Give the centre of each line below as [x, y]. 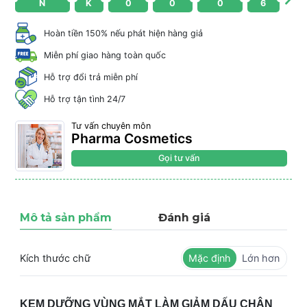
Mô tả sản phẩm [66, 217]
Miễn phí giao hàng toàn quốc [105, 55]
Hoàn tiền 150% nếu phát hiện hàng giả [123, 33]
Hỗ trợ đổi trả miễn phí [91, 77]
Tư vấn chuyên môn [111, 125]
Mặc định [210, 258]
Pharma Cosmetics [132, 138]
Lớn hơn [261, 258]
